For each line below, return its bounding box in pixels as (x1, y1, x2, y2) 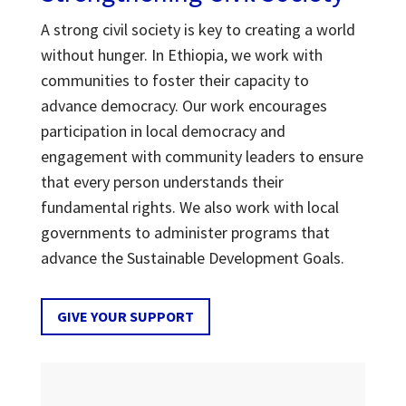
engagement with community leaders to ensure (40, 146, 363, 168)
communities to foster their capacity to (40, 70, 309, 92)
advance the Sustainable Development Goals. (40, 247, 344, 269)
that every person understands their (40, 171, 284, 193)
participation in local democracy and (40, 121, 285, 142)
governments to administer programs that (40, 222, 330, 244)
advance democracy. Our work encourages (40, 95, 327, 117)
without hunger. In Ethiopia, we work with (40, 44, 323, 66)
